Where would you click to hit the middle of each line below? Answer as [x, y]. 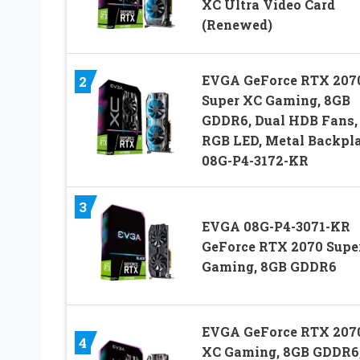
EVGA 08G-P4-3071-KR [276, 226]
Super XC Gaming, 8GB [276, 100]
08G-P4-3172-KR [255, 161]
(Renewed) [237, 25]
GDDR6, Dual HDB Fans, [279, 121]
